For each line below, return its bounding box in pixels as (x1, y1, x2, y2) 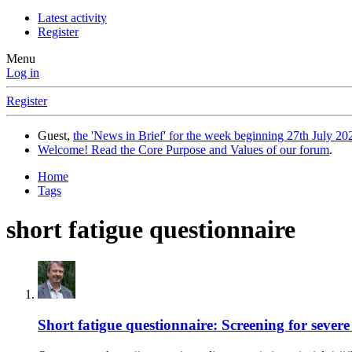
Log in (6, 66, 39, 80)
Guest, (38, 129, 73, 143)
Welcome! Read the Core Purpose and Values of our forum (38, 143, 329, 157)
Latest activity (38, 11, 107, 25)
